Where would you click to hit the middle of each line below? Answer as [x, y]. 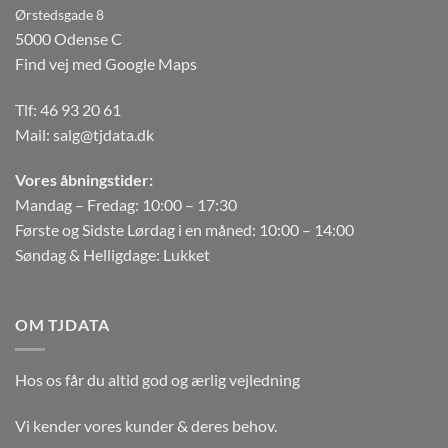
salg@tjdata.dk [103, 134]
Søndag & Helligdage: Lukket [112, 255]
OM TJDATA [63, 325]
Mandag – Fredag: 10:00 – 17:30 [126, 205]
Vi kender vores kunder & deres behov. [146, 425]
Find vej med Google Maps [106, 63]
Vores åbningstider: [84, 180]
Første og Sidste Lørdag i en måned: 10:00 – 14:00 [184, 230]
